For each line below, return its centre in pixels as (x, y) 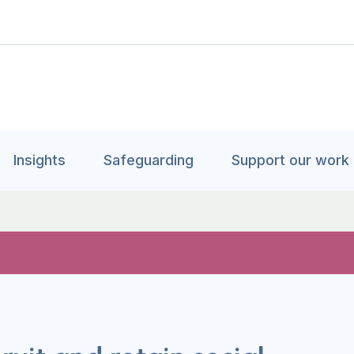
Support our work (290, 160)
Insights (40, 160)
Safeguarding (149, 160)
